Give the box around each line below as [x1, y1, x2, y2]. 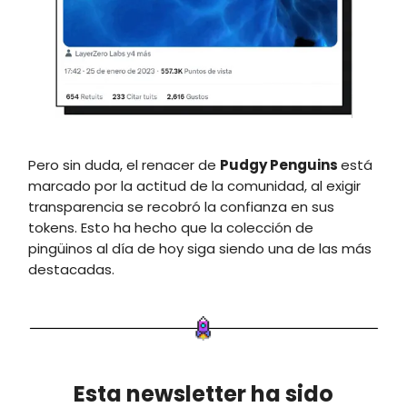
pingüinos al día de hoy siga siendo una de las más [28, 238, 372, 258]
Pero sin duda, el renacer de [28, 154, 220, 174]
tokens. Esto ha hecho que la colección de [28, 217, 313, 237]
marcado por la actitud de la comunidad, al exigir [28, 175, 361, 195]
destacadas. [28, 259, 114, 279]
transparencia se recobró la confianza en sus [28, 196, 334, 216]
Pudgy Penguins [220, 154, 341, 174]
